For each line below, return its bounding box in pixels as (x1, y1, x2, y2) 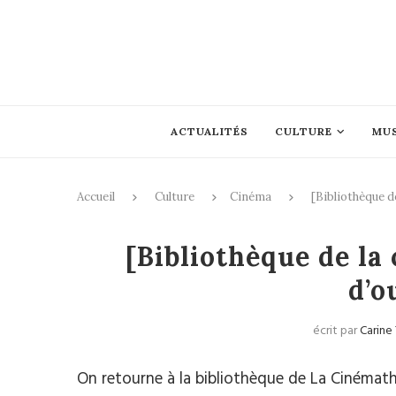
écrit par (313, 321, 361, 341)
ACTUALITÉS (170, 125, 248, 138)
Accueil (77, 189, 115, 204)
